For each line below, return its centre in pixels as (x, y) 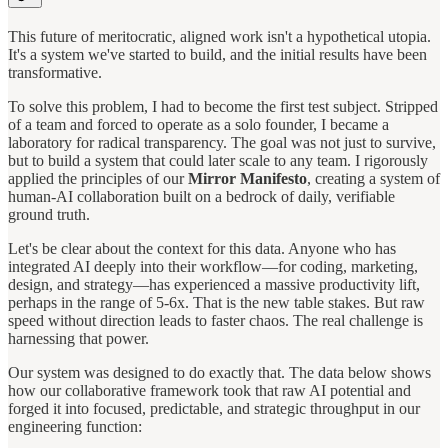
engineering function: (75, 426)
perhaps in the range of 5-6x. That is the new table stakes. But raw (216, 302)
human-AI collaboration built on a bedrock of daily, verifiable (201, 196)
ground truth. (49, 214)
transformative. (55, 72)
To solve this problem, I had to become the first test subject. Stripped (223, 106)
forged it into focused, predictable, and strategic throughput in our (214, 408)
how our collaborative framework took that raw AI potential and (209, 390)
